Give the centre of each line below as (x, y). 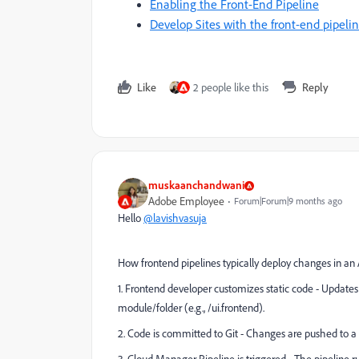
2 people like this (231, 87)
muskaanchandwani (196, 185)
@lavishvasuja (175, 218)
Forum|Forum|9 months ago (288, 201)
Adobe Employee (186, 201)
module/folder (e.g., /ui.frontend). (191, 308)
